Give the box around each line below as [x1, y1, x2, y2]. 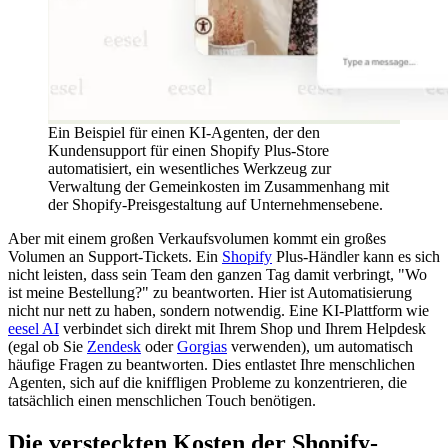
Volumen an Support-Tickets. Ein [8, 248, 222, 266]
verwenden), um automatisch [227, 338, 413, 356]
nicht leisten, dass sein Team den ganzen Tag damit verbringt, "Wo [8, 266, 427, 284]
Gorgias [177, 338, 227, 356]
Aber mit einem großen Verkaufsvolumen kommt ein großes [8, 230, 386, 248]
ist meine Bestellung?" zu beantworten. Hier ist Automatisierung [8, 284, 412, 302]
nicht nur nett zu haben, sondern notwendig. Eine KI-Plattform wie [8, 302, 429, 320]
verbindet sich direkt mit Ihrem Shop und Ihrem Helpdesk [59, 320, 426, 338]
